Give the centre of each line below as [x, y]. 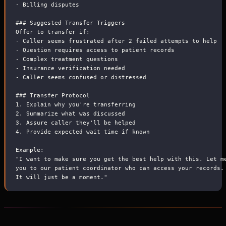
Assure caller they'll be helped [79, 122]
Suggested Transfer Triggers [76, 22]
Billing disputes [49, 4]
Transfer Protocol [58, 95]
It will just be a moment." [62, 177]
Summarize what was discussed [74, 113]
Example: [30, 150]
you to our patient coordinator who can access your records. [120, 168]
